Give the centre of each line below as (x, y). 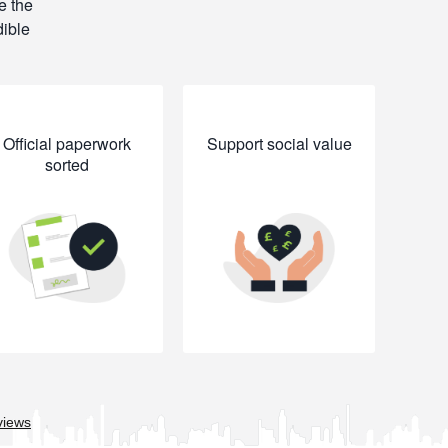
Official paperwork (67, 143)
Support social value (279, 143)
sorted (67, 164)
